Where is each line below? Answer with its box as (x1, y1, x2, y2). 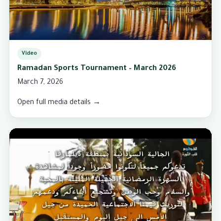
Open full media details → (17, 99, 101, 108)
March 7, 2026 (17, 79, 63, 87)
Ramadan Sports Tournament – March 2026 (17, 65, 176, 74)
